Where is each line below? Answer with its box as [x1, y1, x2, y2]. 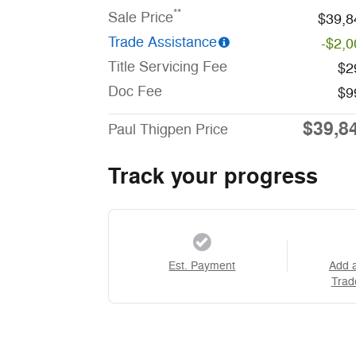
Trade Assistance [108, 33, 217, 51]
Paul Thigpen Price [108, 120, 228, 138]
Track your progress [108, 162, 318, 191]
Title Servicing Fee [108, 57, 227, 75]
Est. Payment [168, 258, 236, 273]
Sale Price [108, 8, 173, 26]
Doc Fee [108, 82, 162, 100]
